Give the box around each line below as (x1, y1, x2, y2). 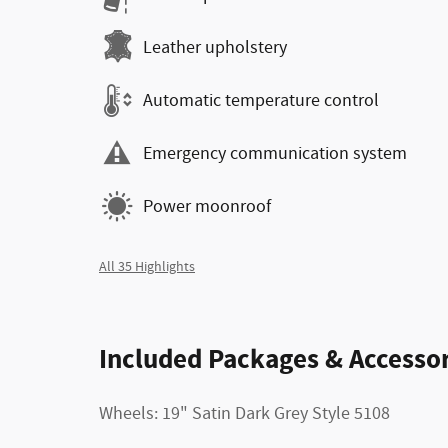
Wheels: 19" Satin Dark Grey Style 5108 (99, 402, 390, 426)
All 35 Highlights (99, 258, 195, 276)
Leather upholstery (143, 35, 287, 60)
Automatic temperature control (143, 88, 379, 113)
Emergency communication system (143, 141, 407, 166)
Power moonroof (143, 194, 271, 219)
